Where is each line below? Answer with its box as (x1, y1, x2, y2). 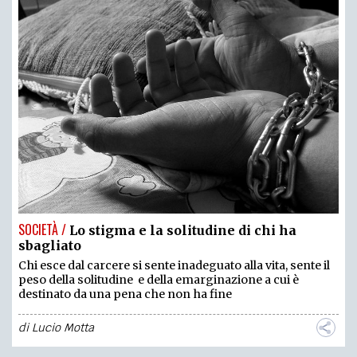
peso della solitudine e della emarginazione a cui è (18, 272, 299, 287)
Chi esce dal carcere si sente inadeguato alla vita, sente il (18, 257, 330, 273)
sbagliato (18, 237, 81, 253)
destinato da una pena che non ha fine (18, 286, 232, 301)
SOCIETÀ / (18, 219, 66, 239)
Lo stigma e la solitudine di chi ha (69, 222, 296, 238)
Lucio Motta (32, 320, 94, 335)
